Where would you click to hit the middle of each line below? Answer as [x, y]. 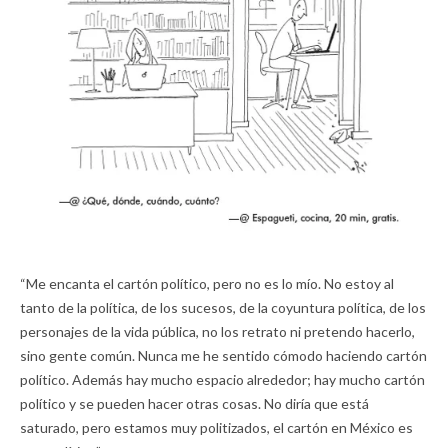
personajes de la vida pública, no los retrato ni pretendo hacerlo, [217, 331]
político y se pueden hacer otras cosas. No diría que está [194, 403]
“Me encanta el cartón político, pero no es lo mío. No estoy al [207, 283]
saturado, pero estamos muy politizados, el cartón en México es [216, 427]
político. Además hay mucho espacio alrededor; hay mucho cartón [222, 379]
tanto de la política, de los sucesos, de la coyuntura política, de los [223, 307]
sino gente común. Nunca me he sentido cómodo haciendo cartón [223, 355]
